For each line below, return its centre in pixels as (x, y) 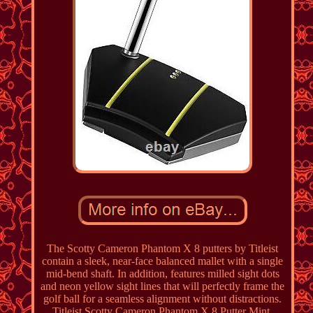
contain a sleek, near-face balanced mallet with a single (163, 261)
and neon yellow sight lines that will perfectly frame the (163, 286)
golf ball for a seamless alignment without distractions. (163, 298)
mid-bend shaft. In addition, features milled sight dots (162, 273)
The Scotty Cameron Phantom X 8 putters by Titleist (163, 248)
